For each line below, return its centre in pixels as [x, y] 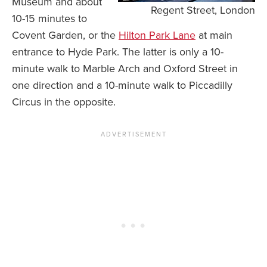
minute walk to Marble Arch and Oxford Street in [125, 69]
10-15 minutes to [49, 19]
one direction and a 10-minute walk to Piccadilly [122, 86]
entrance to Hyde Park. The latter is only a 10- [118, 52]
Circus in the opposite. [64, 102]
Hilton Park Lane [157, 35]
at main [214, 35]
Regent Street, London [203, 10]
